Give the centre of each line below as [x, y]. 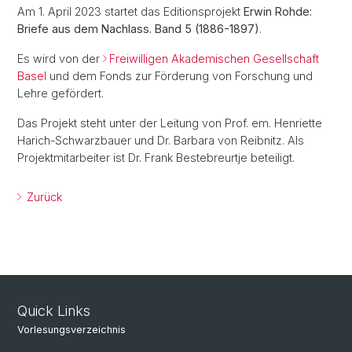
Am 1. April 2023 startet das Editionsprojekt [130, 11]
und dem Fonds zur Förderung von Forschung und [180, 76]
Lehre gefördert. [60, 93]
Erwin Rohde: [278, 11]
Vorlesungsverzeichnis [71, 330]
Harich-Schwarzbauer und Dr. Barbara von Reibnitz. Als [161, 140]
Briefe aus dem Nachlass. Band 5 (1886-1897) [138, 29]
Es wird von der [60, 59]
